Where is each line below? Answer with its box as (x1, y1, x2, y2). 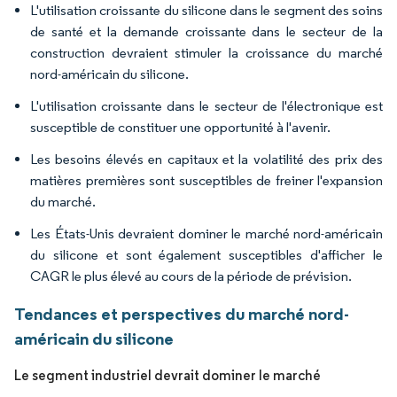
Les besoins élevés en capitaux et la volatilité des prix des (30, 151, 383, 167)
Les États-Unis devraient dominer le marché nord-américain (30, 225, 383, 242)
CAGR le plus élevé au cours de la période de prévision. (30, 268, 352, 284)
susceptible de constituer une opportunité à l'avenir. (30, 119, 331, 136)
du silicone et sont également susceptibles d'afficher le (30, 246, 383, 263)
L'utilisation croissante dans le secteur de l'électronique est (30, 97, 383, 114)
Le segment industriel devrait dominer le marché (14, 367, 321, 384)
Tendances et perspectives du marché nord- (14, 303, 349, 324)
